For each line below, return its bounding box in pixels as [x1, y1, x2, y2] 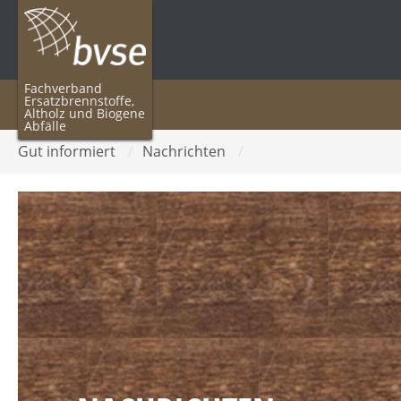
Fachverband [24, 79, 102, 97]
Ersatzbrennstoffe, [24, 91, 134, 109]
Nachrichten [142, 141, 229, 161]
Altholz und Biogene [24, 104, 145, 122]
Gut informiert [18, 141, 119, 161]
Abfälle [24, 116, 66, 134]
